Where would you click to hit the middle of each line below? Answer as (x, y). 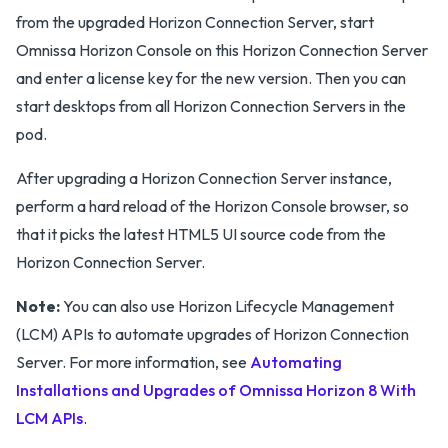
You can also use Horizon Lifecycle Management (227, 306)
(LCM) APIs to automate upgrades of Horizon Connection (212, 334)
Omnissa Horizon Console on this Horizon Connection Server (222, 50)
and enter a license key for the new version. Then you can (211, 78)
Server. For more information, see (133, 362)
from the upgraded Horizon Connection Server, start (195, 22)
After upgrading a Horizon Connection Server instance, (204, 178)
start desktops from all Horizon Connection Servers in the (211, 106)
